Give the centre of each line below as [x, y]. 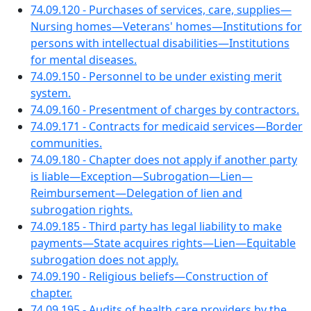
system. [51, 93]
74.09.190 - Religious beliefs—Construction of [149, 276]
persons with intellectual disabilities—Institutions [160, 43]
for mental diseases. [84, 60]
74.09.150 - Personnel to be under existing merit [156, 76]
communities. [66, 143]
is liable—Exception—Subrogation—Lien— [142, 176]
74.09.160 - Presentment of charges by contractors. [165, 110]
